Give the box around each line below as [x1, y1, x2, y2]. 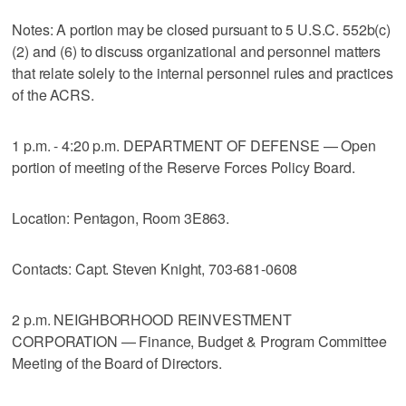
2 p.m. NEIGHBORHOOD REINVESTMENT [12, 308, 292, 330]
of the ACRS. [12, 83, 94, 105]
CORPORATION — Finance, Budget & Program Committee [12, 330, 387, 352]
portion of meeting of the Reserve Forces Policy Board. [12, 156, 355, 178]
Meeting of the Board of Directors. [12, 352, 222, 373]
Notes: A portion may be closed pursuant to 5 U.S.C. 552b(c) [12, 18, 391, 40]
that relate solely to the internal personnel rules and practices [12, 62, 393, 83]
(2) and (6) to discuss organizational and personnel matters [12, 40, 382, 62]
